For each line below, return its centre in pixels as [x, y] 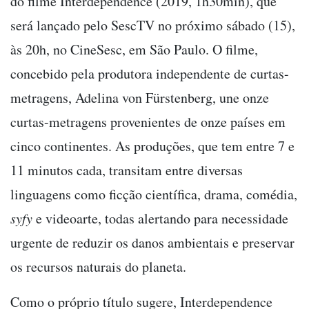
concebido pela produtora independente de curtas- [150, 73]
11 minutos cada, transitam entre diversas [127, 170]
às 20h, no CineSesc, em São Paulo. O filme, [134, 49]
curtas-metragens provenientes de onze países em [148, 121]
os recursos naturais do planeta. [98, 266]
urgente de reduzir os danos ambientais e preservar [152, 242]
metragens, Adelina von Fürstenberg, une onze [140, 97]
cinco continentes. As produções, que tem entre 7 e [152, 146]
